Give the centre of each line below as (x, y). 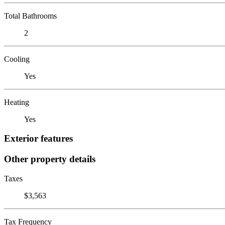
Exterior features (38, 139)
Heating (17, 102)
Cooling (17, 59)
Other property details (50, 159)
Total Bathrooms (30, 16)
